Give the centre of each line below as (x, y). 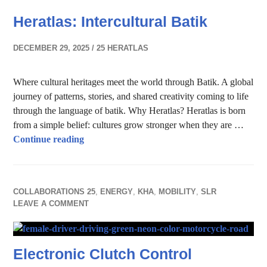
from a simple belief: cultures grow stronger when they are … (129, 125)
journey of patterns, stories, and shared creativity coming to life (131, 96)
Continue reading (49, 139)
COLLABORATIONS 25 (55, 192)
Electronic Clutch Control (103, 254)
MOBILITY (178, 192)
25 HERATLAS (123, 48)
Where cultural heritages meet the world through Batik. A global (133, 82)
